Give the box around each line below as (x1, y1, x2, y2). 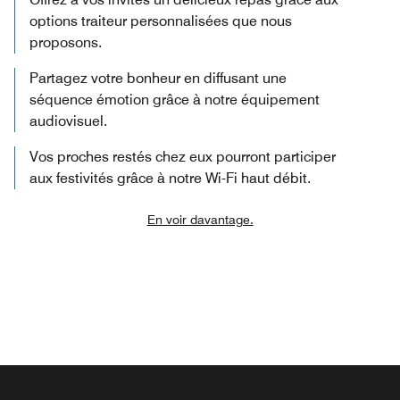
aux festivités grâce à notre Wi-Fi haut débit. (29, 169, 311, 187)
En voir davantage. (146, 212, 254, 227)
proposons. (29, 33, 102, 51)
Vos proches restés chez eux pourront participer (29, 147, 336, 165)
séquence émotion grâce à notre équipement (29, 90, 320, 108)
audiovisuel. (29, 112, 107, 129)
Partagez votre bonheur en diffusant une (29, 69, 287, 87)
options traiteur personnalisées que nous (29, 12, 292, 29)
